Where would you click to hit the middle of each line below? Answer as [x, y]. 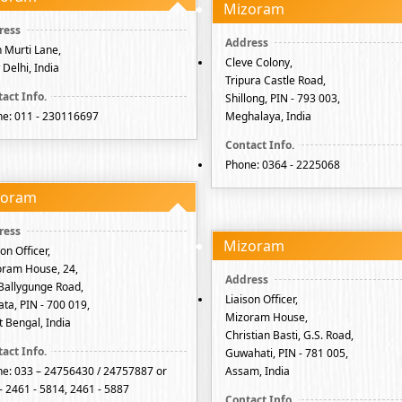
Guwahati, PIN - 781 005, [287, 353]
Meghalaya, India [268, 116]
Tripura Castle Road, [275, 80]
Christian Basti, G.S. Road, [289, 335]
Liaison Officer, [262, 299]
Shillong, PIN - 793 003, [283, 98]
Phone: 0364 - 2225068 [283, 165]
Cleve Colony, [259, 62]
